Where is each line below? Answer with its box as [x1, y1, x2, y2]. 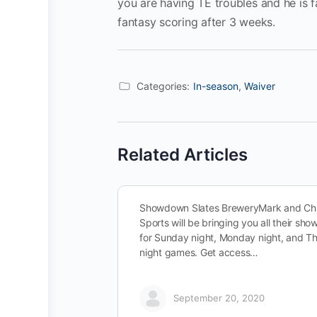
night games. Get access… [139, 246, 259, 258]
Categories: [137, 79, 190, 92]
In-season [193, 79, 238, 92]
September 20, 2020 [173, 292, 265, 304]
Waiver [244, 79, 275, 92]
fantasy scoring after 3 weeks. [117, 14, 275, 29]
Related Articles [117, 144, 248, 165]
